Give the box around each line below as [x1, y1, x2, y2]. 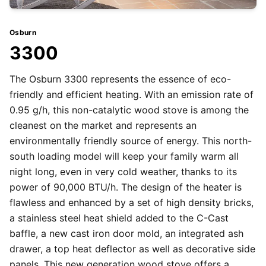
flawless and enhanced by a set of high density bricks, [9, 197, 254, 209]
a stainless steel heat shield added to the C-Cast [9, 212, 229, 224]
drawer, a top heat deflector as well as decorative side [9, 243, 255, 255]
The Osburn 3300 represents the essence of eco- [9, 73, 231, 85]
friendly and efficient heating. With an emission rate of [9, 88, 254, 101]
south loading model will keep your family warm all [9, 150, 239, 163]
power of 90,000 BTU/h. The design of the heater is [9, 181, 242, 194]
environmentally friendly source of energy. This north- [9, 135, 252, 147]
